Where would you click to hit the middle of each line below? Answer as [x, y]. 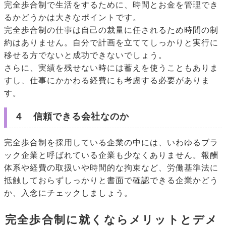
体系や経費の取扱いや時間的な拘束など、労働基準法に [111, 167]
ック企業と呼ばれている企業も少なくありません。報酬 [111, 155]
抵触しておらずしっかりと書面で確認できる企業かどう [111, 180]
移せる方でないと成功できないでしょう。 [86, 55]
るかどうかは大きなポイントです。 [73, 18]
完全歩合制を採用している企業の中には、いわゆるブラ [111, 142]
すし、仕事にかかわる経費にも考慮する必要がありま [107, 81]
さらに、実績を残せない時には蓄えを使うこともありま [111, 68]
